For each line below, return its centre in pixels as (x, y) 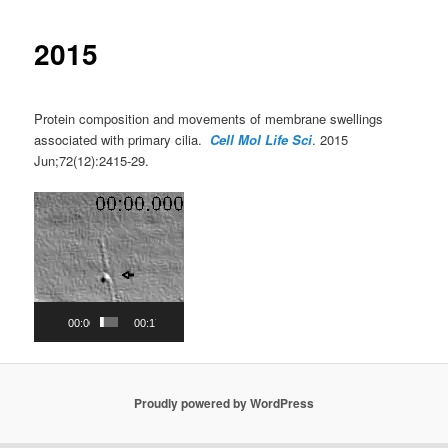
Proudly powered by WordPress (224, 403)
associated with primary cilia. (122, 139)
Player (52, 222)
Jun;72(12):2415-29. (92, 160)
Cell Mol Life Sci (261, 139)
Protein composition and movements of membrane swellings (209, 118)
